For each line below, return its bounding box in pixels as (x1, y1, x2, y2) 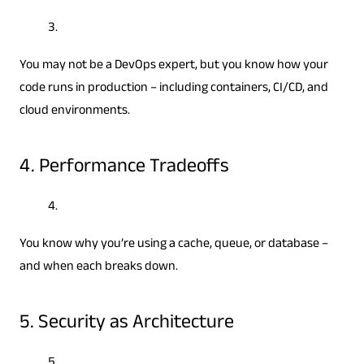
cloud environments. (19, 100, 130, 123)
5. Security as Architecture (19, 307, 234, 341)
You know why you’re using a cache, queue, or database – (19, 233, 328, 256)
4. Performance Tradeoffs (19, 151, 229, 185)
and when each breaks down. (19, 256, 178, 279)
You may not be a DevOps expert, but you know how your (19, 54, 328, 77)
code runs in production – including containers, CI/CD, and (19, 77, 328, 100)
